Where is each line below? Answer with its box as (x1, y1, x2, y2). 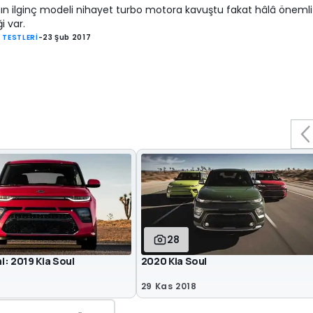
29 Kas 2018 (140, 279, 197, 292)
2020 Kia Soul (140, 254, 208, 268)
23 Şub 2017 (43, 32, 92, 43)
